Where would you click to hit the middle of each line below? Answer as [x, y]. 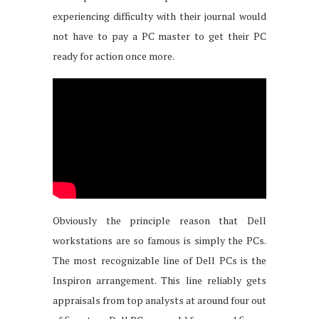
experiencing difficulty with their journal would [159, 16]
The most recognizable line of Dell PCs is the [159, 260]
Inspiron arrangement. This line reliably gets [159, 280]
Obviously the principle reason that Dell [159, 220]
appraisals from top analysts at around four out [159, 300]
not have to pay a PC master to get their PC [159, 36]
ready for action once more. [114, 56]
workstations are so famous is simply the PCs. [159, 240]
